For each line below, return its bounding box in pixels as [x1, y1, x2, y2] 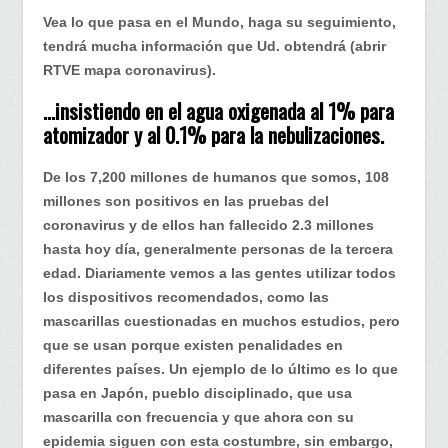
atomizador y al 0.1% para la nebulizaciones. [43, 119, 384, 151]
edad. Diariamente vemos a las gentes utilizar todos [43, 264, 396, 281]
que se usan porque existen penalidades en [43, 336, 343, 353]
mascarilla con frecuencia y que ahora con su [43, 408, 354, 425]
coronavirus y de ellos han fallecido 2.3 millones [43, 216, 374, 233]
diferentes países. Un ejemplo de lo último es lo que [43, 360, 398, 377]
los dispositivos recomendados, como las [43, 288, 329, 305]
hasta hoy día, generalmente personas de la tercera [43, 240, 393, 257]
